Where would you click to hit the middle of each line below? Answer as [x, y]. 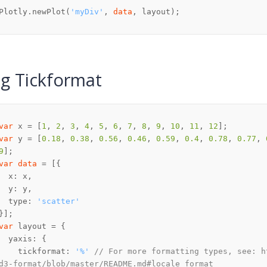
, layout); [156, 12]
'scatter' [58, 201]
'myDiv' [87, 12]
